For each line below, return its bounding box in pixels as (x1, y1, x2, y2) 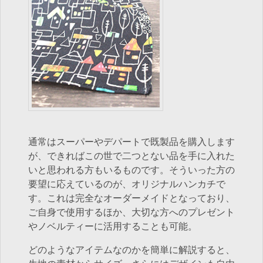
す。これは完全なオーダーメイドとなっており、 (28, 193, 235, 205)
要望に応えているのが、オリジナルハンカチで (28, 178, 225, 191)
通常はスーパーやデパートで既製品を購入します (28, 136, 235, 149)
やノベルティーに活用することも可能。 (28, 221, 197, 233)
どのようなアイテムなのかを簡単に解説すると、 (28, 244, 235, 257)
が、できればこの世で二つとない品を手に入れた (28, 150, 235, 163)
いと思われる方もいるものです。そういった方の (28, 164, 235, 177)
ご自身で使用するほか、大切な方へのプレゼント (28, 207, 235, 219)
